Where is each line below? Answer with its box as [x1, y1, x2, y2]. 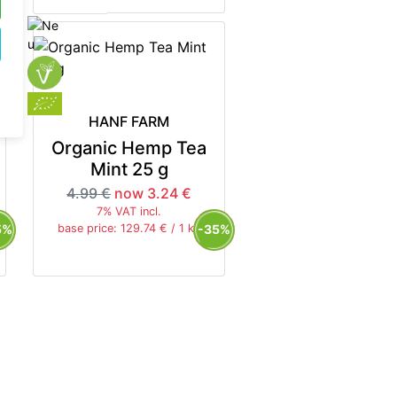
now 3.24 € [114, 184, 192, 203]
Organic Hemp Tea [51, 137, 207, 160]
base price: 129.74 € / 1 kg [57, 222, 201, 236]
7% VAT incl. [97, 205, 162, 219]
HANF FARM [89, 113, 170, 131]
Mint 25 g [90, 159, 168, 181]
